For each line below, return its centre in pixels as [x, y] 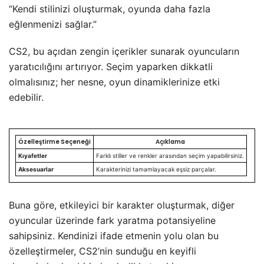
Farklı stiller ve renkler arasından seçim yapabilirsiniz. [170, 155]
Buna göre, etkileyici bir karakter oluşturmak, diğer [122, 205]
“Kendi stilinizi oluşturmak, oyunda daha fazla [110, 9]
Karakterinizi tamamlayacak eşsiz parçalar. [156, 169]
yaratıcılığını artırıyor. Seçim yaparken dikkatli [111, 66]
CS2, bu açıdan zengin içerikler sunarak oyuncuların [124, 51]
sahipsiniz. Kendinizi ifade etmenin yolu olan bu [114, 235]
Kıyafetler [33, 155]
